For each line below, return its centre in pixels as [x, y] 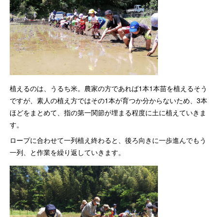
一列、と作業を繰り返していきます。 [67, 152]
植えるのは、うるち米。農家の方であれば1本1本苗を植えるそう [108, 88]
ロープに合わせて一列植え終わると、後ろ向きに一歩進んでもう [108, 140]
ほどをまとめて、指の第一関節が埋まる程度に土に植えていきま [108, 112]
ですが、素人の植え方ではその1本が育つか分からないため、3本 [108, 100]
